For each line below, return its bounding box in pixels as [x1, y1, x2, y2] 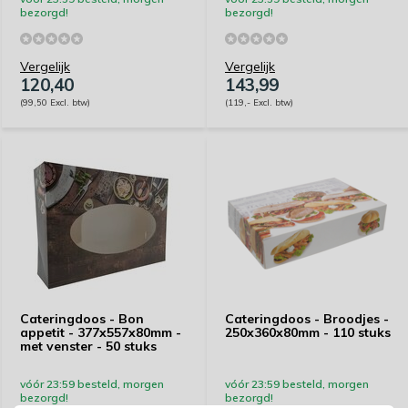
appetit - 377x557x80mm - [20, 324, 181, 341]
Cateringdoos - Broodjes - [225, 311, 389, 327]
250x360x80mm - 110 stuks [225, 324, 391, 341]
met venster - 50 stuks [20, 338, 157, 354]
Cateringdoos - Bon [20, 311, 144, 327]
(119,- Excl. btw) [225, 97, 293, 107]
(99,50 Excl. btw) [20, 97, 90, 107]
